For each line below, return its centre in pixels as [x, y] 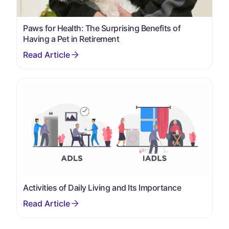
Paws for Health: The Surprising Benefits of [102, 28]
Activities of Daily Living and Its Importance [102, 188]
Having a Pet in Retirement [71, 39]
